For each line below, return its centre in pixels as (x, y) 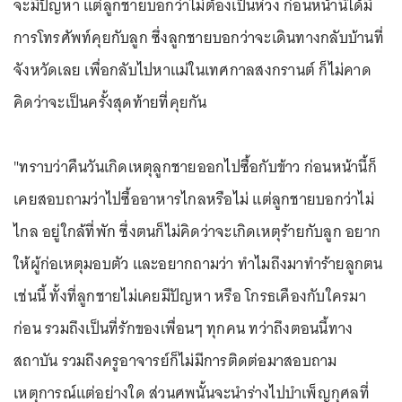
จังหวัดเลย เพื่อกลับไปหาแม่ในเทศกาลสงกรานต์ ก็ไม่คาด (192, 70)
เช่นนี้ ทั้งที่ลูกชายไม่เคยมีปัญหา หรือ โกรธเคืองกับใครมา (190, 296)
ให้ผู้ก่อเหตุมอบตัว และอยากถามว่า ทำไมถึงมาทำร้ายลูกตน (198, 264)
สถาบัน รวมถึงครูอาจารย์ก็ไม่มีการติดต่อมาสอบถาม (175, 361)
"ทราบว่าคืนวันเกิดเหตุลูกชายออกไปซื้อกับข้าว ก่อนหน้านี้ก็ (195, 167)
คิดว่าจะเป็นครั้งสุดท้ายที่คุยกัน (110, 102)
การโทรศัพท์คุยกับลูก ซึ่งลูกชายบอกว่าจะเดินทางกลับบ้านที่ (199, 38)
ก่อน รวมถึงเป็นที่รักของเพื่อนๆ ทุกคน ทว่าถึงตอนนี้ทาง (184, 328)
